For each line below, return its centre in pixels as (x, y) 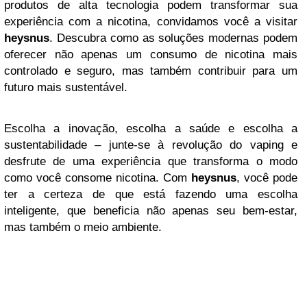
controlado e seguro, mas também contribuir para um (151, 71)
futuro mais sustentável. (66, 87)
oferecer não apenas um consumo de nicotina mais (151, 54)
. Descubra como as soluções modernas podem (173, 38)
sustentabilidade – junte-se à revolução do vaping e (151, 145)
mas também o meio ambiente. (83, 227)
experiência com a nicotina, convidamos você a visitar (151, 22)
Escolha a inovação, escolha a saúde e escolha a (151, 128)
